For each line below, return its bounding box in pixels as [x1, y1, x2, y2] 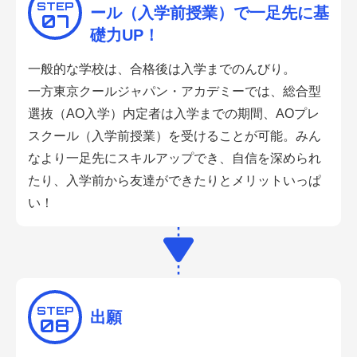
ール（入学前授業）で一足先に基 [90, 4, 329, 22]
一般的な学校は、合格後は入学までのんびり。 [28, 62, 296, 76]
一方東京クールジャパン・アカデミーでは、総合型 [28, 84, 321, 99]
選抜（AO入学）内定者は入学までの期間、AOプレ [28, 107, 320, 121]
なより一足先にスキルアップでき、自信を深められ [28, 151, 321, 166]
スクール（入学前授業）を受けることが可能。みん [28, 129, 321, 143]
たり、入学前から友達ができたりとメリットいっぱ [28, 174, 321, 188]
